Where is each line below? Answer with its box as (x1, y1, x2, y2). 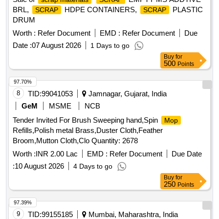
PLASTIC (171, 5, 203, 14)
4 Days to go (73, 162, 112, 171)
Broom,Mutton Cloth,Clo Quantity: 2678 (13, 136, 138, 145)
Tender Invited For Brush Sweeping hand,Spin (13, 116, 160, 125)
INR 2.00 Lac (36, 150, 78, 158)
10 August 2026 (15, 162, 64, 171)
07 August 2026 (32, 41, 81, 50)
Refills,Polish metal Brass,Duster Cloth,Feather (13, 126, 163, 135)
